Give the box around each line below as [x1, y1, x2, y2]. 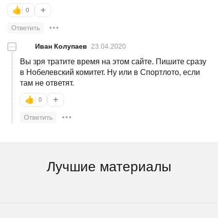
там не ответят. [20, 78, 74, 87]
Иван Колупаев [35, 42, 87, 50]
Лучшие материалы [47, 159, 171, 174]
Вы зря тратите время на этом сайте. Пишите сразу [20, 57, 206, 66]
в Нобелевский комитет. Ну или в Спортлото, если [20, 68, 200, 76]
